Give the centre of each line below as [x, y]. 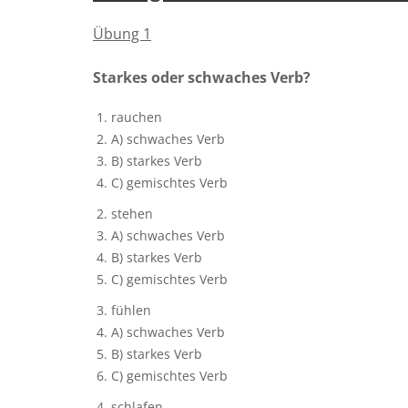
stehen [132, 214]
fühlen [131, 311]
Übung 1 [122, 34]
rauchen [137, 117]
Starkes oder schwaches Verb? [202, 78]
